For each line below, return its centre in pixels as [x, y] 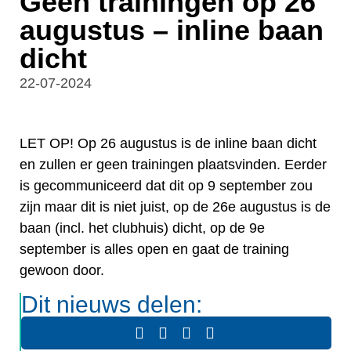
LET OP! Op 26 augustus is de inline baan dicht [168, 144]
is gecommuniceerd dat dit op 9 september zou [166, 186]
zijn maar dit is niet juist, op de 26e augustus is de [175, 207]
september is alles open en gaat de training [154, 250]
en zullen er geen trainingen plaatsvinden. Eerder [173, 165]
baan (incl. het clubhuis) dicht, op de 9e [142, 228]
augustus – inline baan [172, 31]
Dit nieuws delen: [112, 304]
